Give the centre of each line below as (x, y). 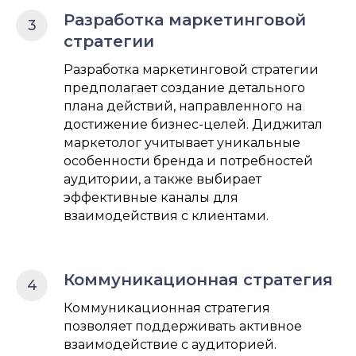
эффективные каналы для (151, 197)
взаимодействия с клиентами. (166, 215)
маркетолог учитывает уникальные (182, 142)
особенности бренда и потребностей (188, 161)
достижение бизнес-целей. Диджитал (193, 124)
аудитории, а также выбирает (163, 179)
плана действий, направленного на (183, 106)
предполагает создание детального (184, 87)
